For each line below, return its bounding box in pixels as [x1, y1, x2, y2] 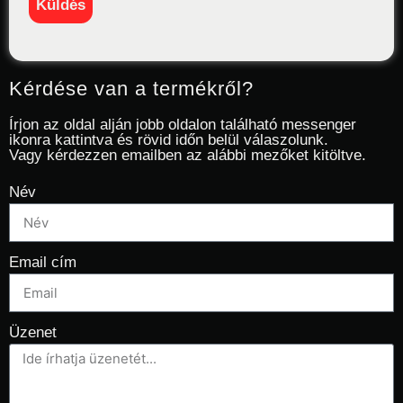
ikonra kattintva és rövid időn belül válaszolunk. [9, 131, 328, 149]
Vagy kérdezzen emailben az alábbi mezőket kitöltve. [9, 147, 366, 165]
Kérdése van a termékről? [9, 77, 254, 101]
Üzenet [9, 324, 57, 342]
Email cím [9, 254, 76, 272]
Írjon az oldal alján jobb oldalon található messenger [9, 116, 356, 134]
